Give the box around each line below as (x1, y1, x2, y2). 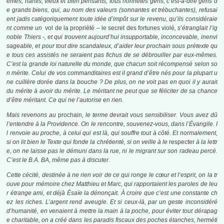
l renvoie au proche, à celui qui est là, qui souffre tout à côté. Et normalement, (6, 129, 217, 137)
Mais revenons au (6, 111, 58, 119)
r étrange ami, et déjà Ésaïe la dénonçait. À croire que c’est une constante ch (6, 189, 217, 197)
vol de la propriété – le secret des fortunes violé (45, 24, 175, 32)
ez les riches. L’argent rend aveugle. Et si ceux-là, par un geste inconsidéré (6, 198, 217, 206)
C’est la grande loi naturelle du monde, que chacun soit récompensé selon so (6, 60, 217, 68)
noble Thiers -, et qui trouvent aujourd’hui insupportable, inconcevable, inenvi (6, 33, 217, 41)
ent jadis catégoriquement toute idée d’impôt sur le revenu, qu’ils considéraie (6, 15, 217, 23)
